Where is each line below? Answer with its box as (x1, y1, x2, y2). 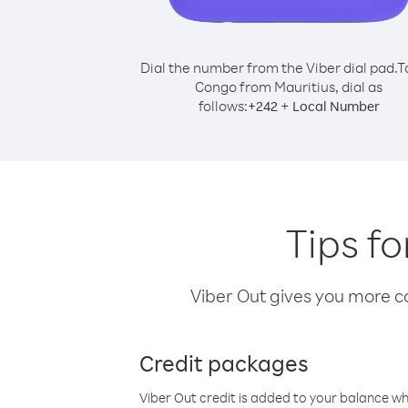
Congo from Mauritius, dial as (195, 77, 382, 96)
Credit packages (139, 348, 309, 377)
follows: (198, 97, 248, 115)
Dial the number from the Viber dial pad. (139, 58, 397, 76)
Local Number (291, 97, 380, 115)
